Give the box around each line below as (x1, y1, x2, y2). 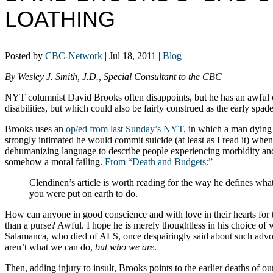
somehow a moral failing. (5, 156, 105, 167)
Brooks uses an (5, 123, 66, 134)
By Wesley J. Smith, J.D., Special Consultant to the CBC (5, 71, 222, 82)
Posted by (5, 50, 45, 61)
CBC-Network (45, 50, 102, 61)
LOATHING (5, 6, 115, 32)
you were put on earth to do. (29, 188, 138, 199)
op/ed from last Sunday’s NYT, (66, 123, 188, 134)
